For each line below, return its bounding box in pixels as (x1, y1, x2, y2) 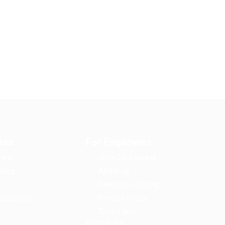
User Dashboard (98, 153, 155, 162)
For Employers (86, 136, 152, 148)
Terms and (98, 207, 135, 216)
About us (98, 166, 130, 176)
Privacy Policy (98, 193, 149, 203)
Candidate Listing (98, 180, 160, 189)
